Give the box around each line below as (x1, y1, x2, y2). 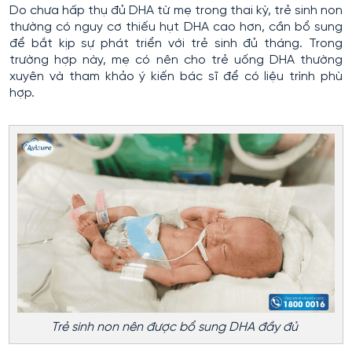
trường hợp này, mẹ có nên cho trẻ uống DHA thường (9, 53, 343, 68)
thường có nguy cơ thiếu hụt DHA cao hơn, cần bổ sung (9, 20, 343, 35)
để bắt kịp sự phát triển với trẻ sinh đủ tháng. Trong (9, 37, 343, 51)
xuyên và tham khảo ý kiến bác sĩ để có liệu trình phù (9, 70, 343, 84)
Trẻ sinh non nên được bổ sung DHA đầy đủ (51, 320, 301, 334)
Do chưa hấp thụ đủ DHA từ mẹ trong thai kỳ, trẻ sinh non (9, 4, 343, 18)
